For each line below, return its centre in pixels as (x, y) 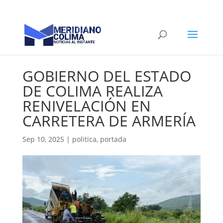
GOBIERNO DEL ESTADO (107, 76)
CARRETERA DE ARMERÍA (109, 121)
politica (84, 139)
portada (113, 139)
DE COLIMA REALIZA (92, 91)
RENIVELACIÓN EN (86, 106)
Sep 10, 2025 (43, 139)
